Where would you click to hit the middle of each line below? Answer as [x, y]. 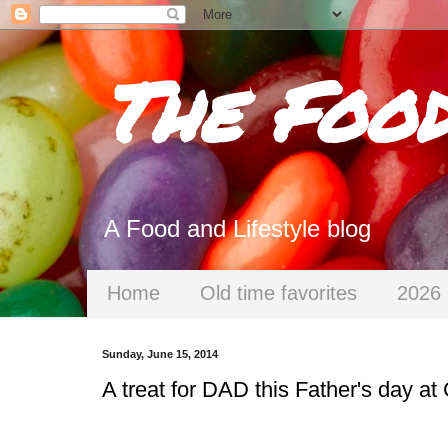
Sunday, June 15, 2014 [160, 354]
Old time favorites [278, 293]
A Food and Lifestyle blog [237, 228]
